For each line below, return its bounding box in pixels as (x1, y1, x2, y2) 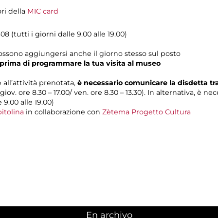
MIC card (27, 6, 58, 16)
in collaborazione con (24, 107, 102, 116)
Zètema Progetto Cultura (102, 107, 191, 116)
